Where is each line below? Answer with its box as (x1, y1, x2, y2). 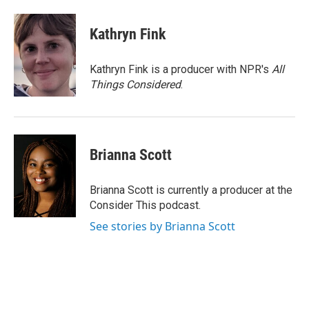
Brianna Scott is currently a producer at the (90, 183, 292, 197)
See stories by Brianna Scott (90, 219, 235, 234)
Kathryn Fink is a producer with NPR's (90, 63, 272, 76)
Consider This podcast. (90, 199, 201, 212)
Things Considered (90, 78, 181, 91)
